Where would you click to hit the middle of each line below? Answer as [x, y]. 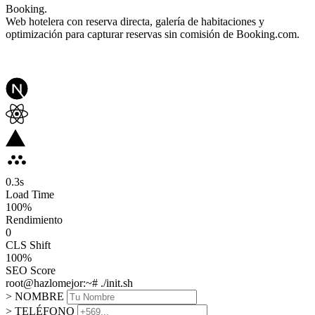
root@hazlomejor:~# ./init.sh [69, 283]
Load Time [30, 194]
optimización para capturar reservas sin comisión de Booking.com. [153, 34]
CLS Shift [28, 245]
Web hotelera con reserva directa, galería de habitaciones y [135, 21]
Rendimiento [34, 219]
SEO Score [31, 270]
